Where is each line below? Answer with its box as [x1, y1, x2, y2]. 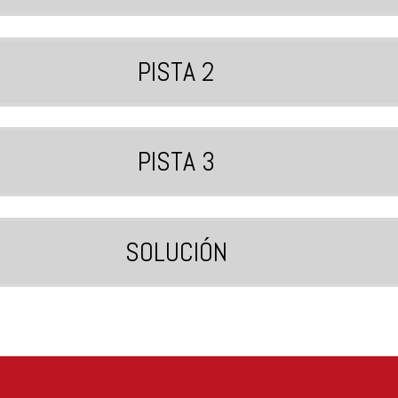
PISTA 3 [138, 145, 216, 179]
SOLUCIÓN [125, 235, 228, 269]
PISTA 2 [138, 54, 216, 89]
